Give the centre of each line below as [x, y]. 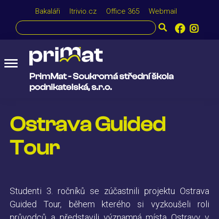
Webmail [163, 11]
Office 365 [122, 11]
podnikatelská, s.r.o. [71, 87]
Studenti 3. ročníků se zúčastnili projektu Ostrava [109, 191]
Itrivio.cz [83, 11]
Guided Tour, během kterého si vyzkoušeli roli [109, 204]
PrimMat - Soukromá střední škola [101, 76]
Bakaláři [47, 11]
